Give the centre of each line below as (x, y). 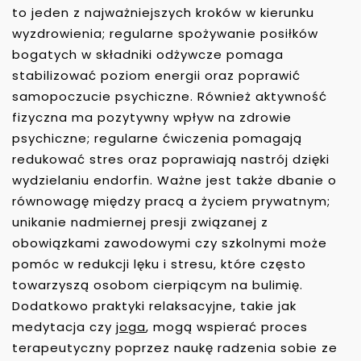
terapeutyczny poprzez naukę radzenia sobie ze (175, 347)
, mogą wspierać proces (227, 326)
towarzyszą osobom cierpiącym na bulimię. (158, 284)
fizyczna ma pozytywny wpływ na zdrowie (152, 117)
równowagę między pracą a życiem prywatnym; (171, 201)
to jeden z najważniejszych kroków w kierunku (163, 12)
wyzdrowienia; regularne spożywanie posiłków (165, 33)
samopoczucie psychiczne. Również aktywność (170, 96)
